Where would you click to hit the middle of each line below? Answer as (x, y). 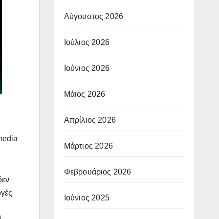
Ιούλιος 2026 (87, 42)
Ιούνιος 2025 (87, 197)
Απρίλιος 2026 (90, 120)
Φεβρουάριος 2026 (98, 172)
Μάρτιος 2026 (88, 146)
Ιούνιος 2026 (87, 68)
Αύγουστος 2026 (94, 16)
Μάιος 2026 (85, 94)
